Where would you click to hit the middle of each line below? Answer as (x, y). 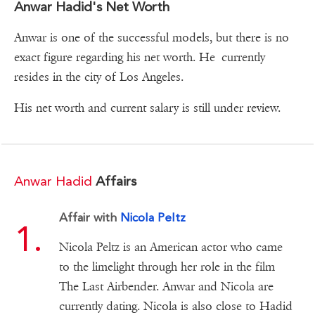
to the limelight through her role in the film (167, 266)
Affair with (89, 217)
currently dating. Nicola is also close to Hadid (175, 306)
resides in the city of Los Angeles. (99, 77)
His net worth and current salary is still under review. (147, 108)
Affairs (114, 181)
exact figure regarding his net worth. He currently (140, 57)
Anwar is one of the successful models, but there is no (152, 37)
